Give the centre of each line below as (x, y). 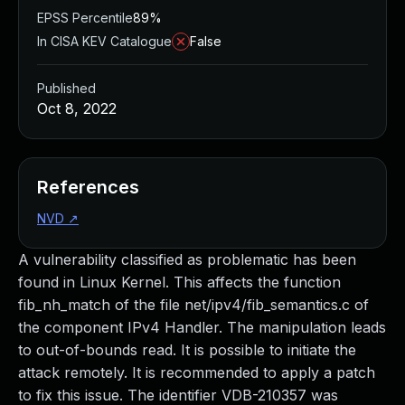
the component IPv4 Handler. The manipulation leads (202, 327)
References (88, 187)
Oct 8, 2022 (77, 108)
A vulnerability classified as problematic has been (187, 259)
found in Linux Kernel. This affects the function (179, 282)
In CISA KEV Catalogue (104, 41)
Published (66, 88)
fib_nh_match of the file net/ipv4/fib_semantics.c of (193, 305)
